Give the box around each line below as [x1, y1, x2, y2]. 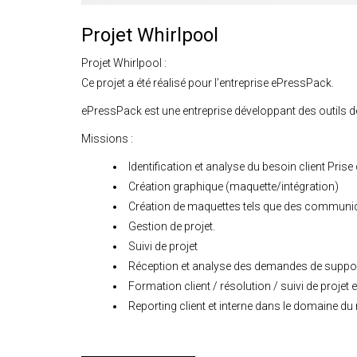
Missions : [81, 132, 133, 145]
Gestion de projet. [128, 220, 215, 233]
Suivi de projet [128, 240, 198, 253]
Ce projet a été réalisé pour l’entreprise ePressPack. [81, 76, 334, 89]
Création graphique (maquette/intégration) [128, 180, 339, 193]
